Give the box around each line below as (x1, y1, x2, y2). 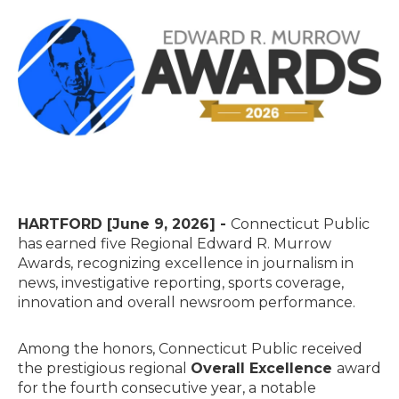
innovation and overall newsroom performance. (18, 294, 355, 312)
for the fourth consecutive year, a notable (18, 379, 316, 397)
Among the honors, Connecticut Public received (18, 340, 362, 358)
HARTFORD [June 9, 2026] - (18, 216, 231, 233)
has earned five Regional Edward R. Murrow (18, 235, 331, 253)
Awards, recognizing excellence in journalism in (18, 255, 354, 273)
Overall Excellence (191, 360, 337, 378)
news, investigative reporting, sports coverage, (18, 274, 344, 292)
